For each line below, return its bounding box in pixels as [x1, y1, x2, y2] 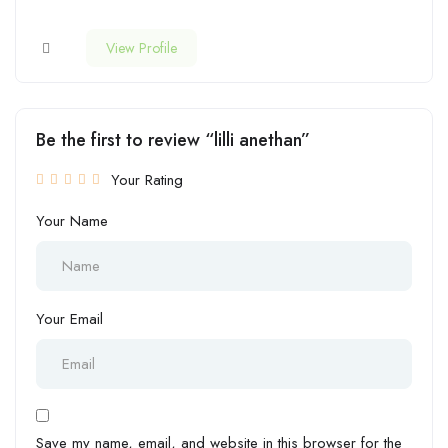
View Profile [106, 37, 177, 58]
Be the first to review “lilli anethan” [36, 126, 310, 153]
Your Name [36, 209, 108, 232]
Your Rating [111, 168, 183, 191]
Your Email [36, 307, 103, 330]
